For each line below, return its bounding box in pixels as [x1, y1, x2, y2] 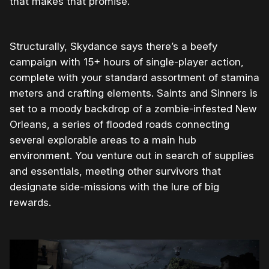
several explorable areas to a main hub [10, 134, 196, 147]
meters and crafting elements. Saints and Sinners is [10, 87, 258, 100]
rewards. [10, 196, 51, 209]
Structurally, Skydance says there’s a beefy [10, 40, 217, 53]
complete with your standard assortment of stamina [10, 71, 259, 84]
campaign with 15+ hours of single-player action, [10, 56, 244, 68]
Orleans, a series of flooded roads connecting [10, 118, 229, 131]
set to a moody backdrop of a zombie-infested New [10, 103, 257, 115]
